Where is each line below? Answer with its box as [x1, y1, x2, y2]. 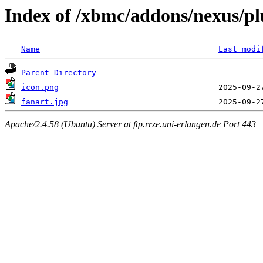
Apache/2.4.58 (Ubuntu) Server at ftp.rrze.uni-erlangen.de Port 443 [5, 119, 256, 129]
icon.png [21, 83, 59, 92]
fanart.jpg [21, 97, 68, 107]
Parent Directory [21, 68, 96, 77]
